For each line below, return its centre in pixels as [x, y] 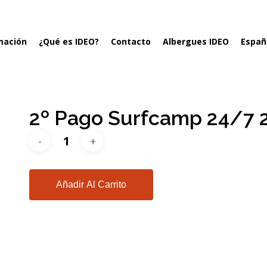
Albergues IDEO [196, 41]
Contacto [131, 41]
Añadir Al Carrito [91, 184]
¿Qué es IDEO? [69, 41]
